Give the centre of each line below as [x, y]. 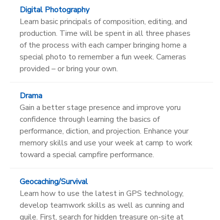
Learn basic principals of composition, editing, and [103, 21]
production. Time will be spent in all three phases [105, 33]
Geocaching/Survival [54, 181]
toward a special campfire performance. [87, 154]
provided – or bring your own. [69, 69]
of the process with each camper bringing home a [103, 45]
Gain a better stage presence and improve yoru [100, 107]
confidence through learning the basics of [90, 119]
